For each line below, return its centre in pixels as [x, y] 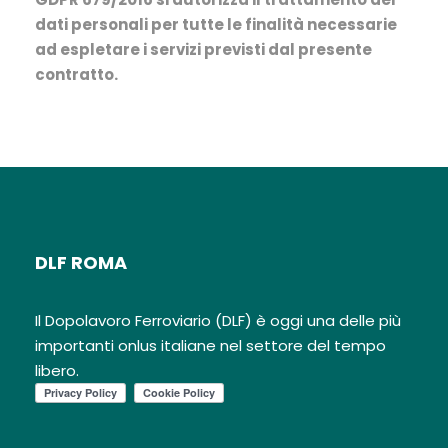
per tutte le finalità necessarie [274, 24]
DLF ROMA [81, 262]
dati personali [93, 24]
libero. [57, 370]
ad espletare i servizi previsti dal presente [203, 49]
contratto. [76, 74]
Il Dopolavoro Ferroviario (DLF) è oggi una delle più [218, 320]
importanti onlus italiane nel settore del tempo [210, 345]
